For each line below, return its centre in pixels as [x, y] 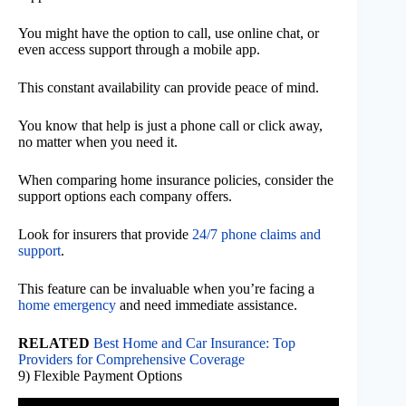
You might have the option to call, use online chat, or [169, 34]
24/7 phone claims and [256, 235]
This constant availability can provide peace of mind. [169, 88]
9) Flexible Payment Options [100, 376]
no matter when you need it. [98, 142]
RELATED [54, 343]
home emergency [67, 305]
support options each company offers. [125, 197]
